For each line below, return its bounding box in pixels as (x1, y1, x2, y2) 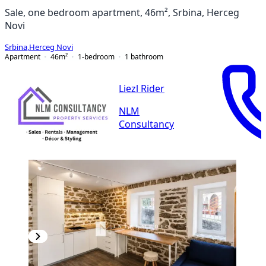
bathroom (131, 52, 163, 61)
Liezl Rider (119, 84, 164, 94)
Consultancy (119, 119, 174, 129)
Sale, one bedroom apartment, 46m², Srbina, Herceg (5, 7, 239, 17)
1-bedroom (78, 52, 115, 61)
